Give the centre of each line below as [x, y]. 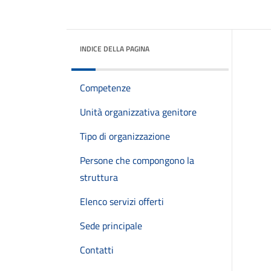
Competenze [105, 88]
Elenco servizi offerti [122, 201]
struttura [99, 177]
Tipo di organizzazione [125, 136]
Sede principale [111, 226]
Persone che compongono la [137, 160]
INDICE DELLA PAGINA [115, 49]
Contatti [97, 250]
